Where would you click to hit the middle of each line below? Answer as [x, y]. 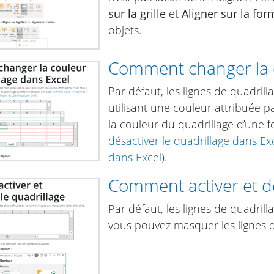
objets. [125, 30]
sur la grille [137, 13]
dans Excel [135, 157]
